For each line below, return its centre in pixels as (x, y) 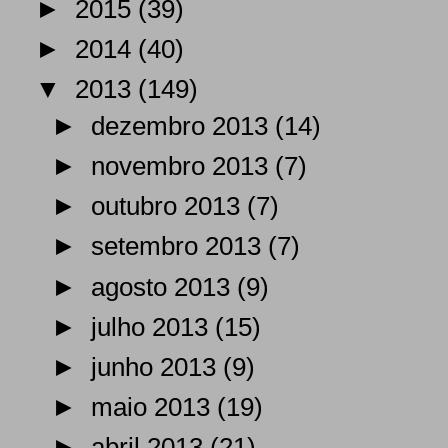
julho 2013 (153, 326)
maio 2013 (154, 406)
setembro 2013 (180, 246)
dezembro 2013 (183, 126)
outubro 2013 (169, 206)
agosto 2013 (164, 286)
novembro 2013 (183, 166)
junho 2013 (157, 366)
